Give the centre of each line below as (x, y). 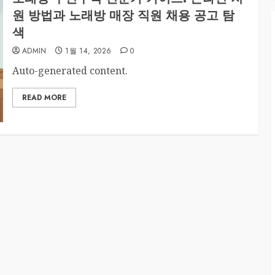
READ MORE (44, 97)
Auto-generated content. (70, 70)
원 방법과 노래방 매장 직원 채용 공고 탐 (123, 15)
